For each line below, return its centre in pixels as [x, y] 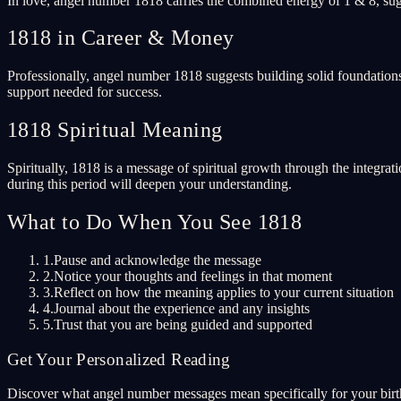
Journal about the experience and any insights [182, 308]
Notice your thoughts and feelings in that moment [193, 276]
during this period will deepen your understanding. [149, 184]
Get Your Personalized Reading [119, 359]
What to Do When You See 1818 [155, 222]
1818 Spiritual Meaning [115, 130]
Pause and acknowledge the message [158, 260]
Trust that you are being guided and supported [183, 324]
